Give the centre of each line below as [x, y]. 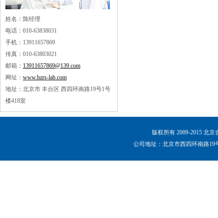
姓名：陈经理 [23, 19]
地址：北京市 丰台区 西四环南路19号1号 [58, 89]
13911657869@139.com [52, 66]
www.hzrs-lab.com [45, 77]
